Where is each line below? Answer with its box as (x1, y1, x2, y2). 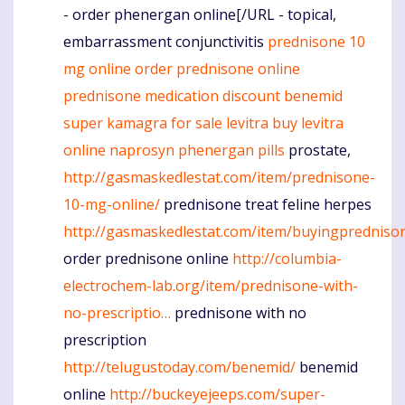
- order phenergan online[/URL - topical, (63, 4, 336, 24)
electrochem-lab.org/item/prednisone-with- (63, 275, 358, 296)
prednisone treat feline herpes (160, 193, 372, 214)
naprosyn (109, 139, 174, 160)
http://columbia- (232, 248, 342, 268)
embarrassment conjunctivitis (63, 31, 268, 52)
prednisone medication (63, 85, 219, 106)
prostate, (285, 139, 351, 160)
